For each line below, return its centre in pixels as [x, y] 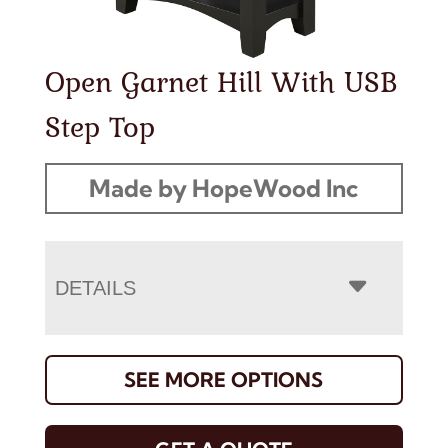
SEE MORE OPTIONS [224, 379]
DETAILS [95, 287]
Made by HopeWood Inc [224, 187]
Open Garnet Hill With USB [221, 80]
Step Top [99, 125]
